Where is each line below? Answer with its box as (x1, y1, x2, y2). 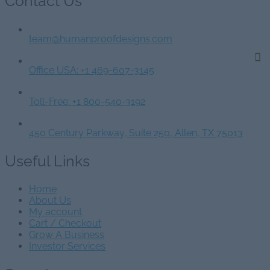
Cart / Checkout (29, 218, 101, 230)
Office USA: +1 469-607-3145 (29, 64, 154, 77)
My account (29, 206, 82, 218)
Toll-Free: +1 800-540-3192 (29, 96, 145, 108)
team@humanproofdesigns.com (29, 33, 172, 45)
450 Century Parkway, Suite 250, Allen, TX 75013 (29, 127, 243, 139)
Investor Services (29, 240, 105, 253)
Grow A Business (29, 229, 104, 241)
